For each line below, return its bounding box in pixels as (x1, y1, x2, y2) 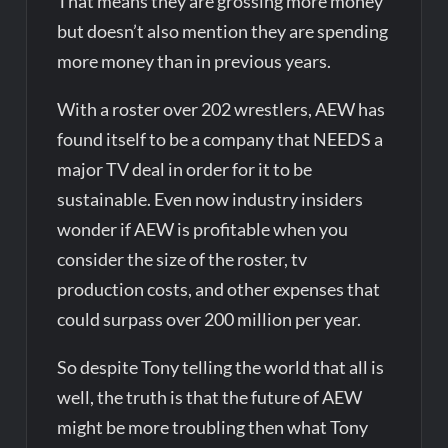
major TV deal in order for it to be (57, 157, 313, 180)
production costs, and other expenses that (57, 277, 381, 300)
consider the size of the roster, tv (57, 247, 308, 270)
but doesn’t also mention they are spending (57, 19, 389, 42)
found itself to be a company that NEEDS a (57, 127, 384, 150)
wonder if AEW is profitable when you (57, 217, 349, 240)
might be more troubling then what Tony (57, 415, 369, 438)
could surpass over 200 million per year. (57, 307, 362, 330)
